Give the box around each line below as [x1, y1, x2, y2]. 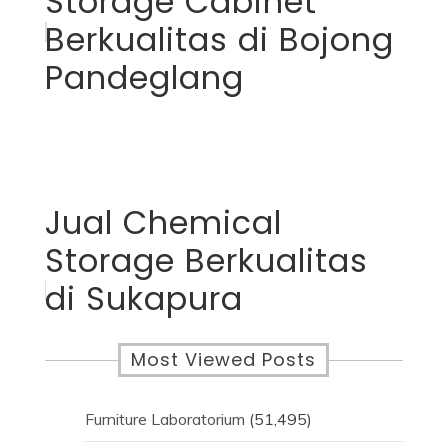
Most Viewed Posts [131, 346, 317, 372]
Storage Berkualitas [44, 237, 368, 283]
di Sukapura [44, 275, 243, 321]
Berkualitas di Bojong [44, 16, 394, 62]
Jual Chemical [44, 199, 282, 245]
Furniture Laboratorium [84, 408, 245, 429]
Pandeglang [44, 54, 244, 100]
